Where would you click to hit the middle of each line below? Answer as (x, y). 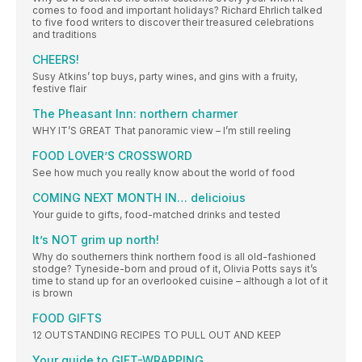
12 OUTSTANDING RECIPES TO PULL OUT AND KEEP (157, 335)
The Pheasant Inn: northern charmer (135, 113)
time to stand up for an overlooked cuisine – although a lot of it (180, 280)
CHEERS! (56, 59)
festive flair (59, 88)
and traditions (65, 34)
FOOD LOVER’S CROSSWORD (112, 155)
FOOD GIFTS (67, 318)
